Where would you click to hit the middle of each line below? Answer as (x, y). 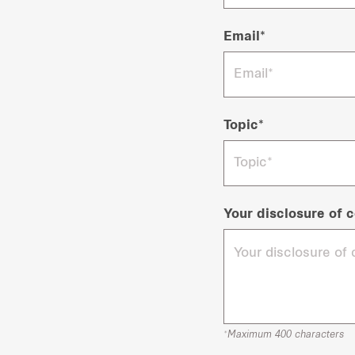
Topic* (244, 126)
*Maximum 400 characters (284, 333)
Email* (244, 37)
